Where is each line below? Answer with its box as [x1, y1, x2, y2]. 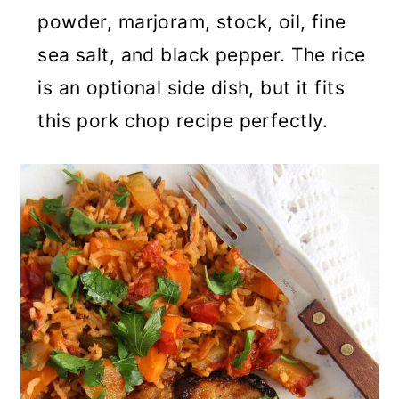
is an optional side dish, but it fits [37, 77, 345, 100]
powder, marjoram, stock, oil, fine [37, 11, 346, 34]
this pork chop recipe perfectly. [37, 110, 329, 133]
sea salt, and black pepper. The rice [37, 44, 366, 67]
